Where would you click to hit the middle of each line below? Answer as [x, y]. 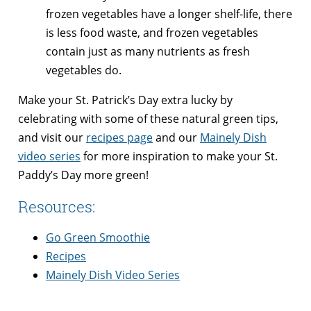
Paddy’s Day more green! [83, 175]
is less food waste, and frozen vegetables [152, 33]
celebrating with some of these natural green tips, [148, 119]
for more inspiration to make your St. [179, 157]
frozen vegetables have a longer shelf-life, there [169, 14]
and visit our [52, 138]
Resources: [57, 206]
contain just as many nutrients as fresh [148, 52]
